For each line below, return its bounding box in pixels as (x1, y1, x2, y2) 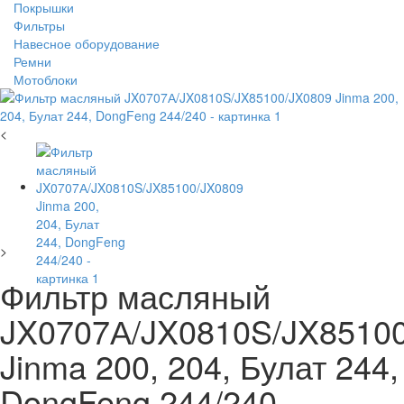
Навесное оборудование (14, 34, 160, 52)
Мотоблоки (14, 70, 78, 88)
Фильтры (14, 16, 65, 34)
